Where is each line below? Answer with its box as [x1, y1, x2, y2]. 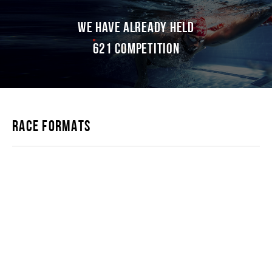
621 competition [92, 40, 180, 56]
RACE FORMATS [12, 117, 90, 134]
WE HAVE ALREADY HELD [78, 19, 194, 35]
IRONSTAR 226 [85, 158, 141, 171]
